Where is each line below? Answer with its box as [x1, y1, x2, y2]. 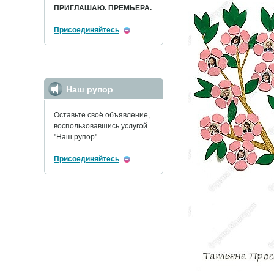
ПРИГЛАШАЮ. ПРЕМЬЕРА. [54, 4, 152, 12]
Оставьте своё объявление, [54, 111, 150, 119]
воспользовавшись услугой [54, 122, 147, 130]
